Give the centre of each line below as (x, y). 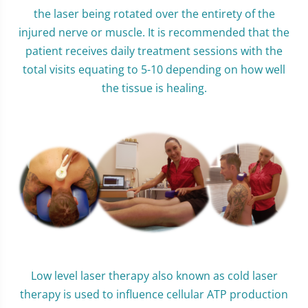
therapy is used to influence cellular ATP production (154, 294)
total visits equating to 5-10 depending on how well (154, 69)
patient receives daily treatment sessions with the (154, 51)
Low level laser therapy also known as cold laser (154, 275)
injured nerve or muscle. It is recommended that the (154, 32)
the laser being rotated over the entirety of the (154, 14)
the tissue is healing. (154, 88)
